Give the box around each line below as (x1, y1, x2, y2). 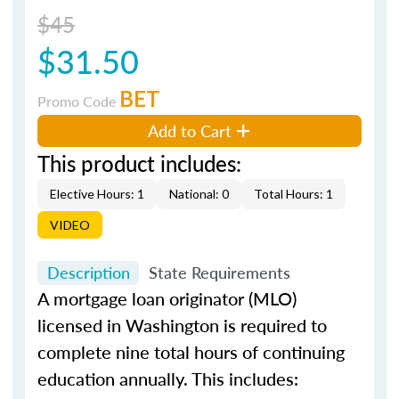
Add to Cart (148, 118, 232, 142)
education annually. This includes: (37, 366, 298, 391)
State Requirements (148, 261, 290, 284)
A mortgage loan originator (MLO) (37, 286, 297, 311)
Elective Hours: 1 (50, 185, 144, 201)
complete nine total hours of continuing (37, 339, 345, 364)
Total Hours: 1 (254, 185, 333, 201)
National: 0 (169, 185, 229, 201)
